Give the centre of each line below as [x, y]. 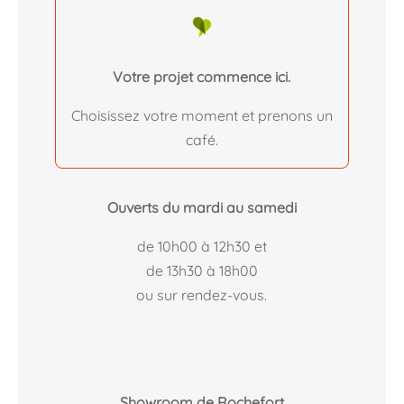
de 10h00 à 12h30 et [202, 246]
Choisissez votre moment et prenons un [202, 116]
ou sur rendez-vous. [202, 294]
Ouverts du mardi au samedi [202, 207]
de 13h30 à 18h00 [202, 270]
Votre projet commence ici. [202, 77]
